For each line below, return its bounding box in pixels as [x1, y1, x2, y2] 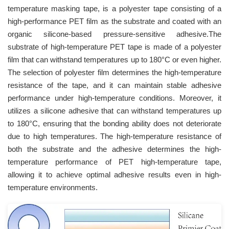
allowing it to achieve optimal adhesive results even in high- [8, 170, 221, 179]
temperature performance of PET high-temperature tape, [8, 157, 221, 167]
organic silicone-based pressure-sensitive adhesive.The [8, 30, 221, 39]
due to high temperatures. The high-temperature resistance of [8, 132, 221, 141]
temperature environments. [8, 183, 98, 192]
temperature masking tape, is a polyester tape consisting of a [8, 4, 221, 13]
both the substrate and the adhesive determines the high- [8, 145, 221, 154]
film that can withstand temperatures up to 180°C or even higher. [8, 55, 221, 64]
